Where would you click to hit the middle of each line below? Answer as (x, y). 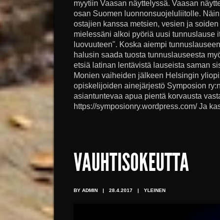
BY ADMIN (86, 190)
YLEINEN (155, 190)
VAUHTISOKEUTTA (131, 165)
